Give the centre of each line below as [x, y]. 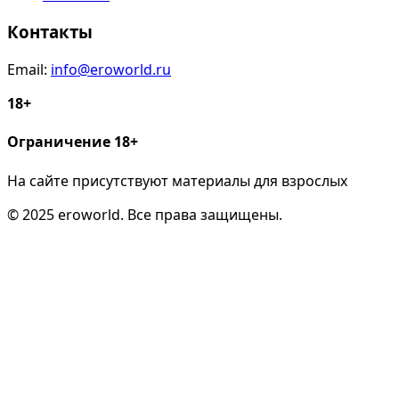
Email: [29, 70]
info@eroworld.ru [111, 70]
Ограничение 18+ [73, 142]
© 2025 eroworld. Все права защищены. [145, 214]
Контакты [50, 32]
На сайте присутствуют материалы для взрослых [177, 180]
